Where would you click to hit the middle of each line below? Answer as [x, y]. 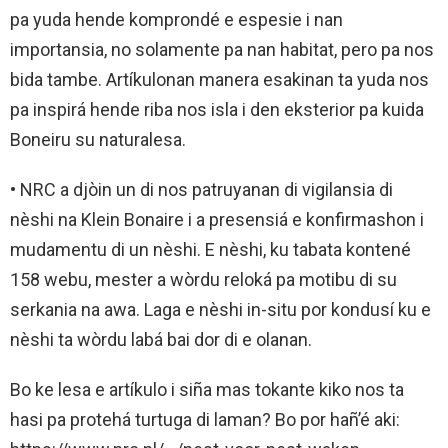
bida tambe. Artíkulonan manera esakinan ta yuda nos [219, 79]
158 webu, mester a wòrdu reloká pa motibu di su [203, 279]
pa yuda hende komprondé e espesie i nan [176, 19]
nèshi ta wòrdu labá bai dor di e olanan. [161, 339]
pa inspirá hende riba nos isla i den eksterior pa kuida [217, 109]
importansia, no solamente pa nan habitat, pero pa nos [222, 49]
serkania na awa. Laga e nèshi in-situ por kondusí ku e [220, 309]
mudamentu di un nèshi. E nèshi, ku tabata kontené [210, 249]
